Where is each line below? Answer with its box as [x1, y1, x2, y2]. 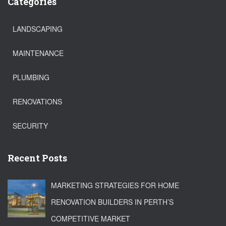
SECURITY [13, 121, 48, 131]
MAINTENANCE [13, 48, 64, 59]
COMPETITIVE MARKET [50, 213, 130, 224]
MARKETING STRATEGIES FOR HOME [50, 180, 179, 191]
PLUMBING [13, 72, 49, 83]
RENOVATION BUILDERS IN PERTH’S [50, 197, 174, 207]
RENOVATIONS [13, 96, 62, 107]
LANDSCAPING [13, 24, 63, 34]
